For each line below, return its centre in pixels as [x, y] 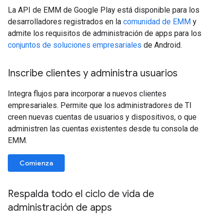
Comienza [36, 163]
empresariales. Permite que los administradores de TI [100, 105]
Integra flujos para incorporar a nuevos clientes [87, 93]
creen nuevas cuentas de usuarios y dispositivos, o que [102, 117]
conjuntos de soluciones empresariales [75, 45]
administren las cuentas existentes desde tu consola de [103, 128]
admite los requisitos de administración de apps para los [105, 33]
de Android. [162, 45]
